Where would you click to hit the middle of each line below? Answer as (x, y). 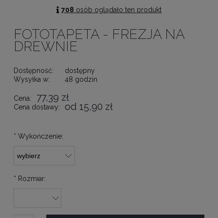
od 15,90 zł (89, 107)
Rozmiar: (31, 179)
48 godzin (81, 80)
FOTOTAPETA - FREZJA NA (99, 35)
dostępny (80, 71)
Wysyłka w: (32, 80)
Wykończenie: (40, 136)
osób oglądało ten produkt (118, 10)
